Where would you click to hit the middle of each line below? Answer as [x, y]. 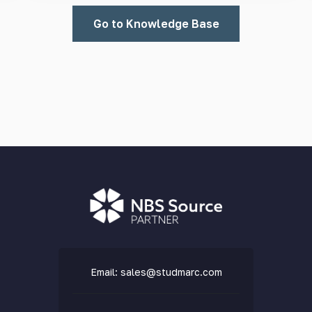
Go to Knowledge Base [156, 23]
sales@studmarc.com [171, 272]
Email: [105, 272]
